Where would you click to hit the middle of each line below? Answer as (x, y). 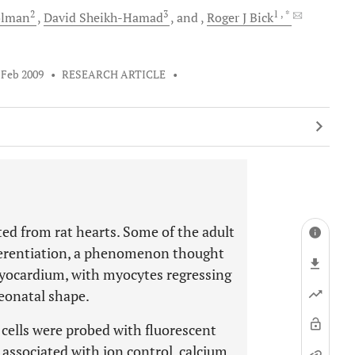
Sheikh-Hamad (120, 17)
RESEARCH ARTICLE (114, 74)
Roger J (227, 17)
